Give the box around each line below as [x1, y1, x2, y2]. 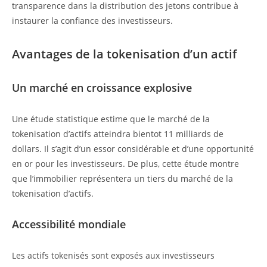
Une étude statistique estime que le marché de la [12, 113, 210, 125]
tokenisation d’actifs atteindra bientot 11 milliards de [12, 128, 223, 140]
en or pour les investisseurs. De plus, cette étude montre [12, 158, 239, 170]
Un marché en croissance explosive [12, 80, 192, 95]
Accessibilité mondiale [12, 217, 126, 232]
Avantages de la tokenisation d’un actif [12, 46, 237, 63]
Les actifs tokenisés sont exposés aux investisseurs [12, 250, 215, 262]
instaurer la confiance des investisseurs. [12, 15, 173, 27]
